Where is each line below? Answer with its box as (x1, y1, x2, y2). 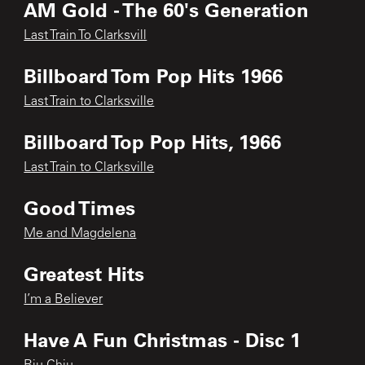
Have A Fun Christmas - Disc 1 (24, 326, 301, 352)
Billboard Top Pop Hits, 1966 (24, 128, 282, 154)
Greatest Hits (24, 260, 145, 286)
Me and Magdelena (24, 226, 137, 240)
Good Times (24, 194, 136, 220)
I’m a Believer (24, 292, 103, 306)
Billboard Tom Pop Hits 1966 (24, 62, 284, 88)
